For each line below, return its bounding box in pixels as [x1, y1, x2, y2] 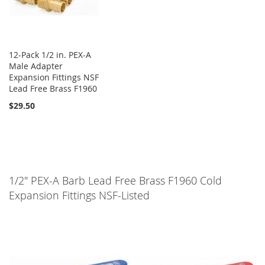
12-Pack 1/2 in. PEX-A [9, 49, 91, 61]
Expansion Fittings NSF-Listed [9, 188, 150, 203]
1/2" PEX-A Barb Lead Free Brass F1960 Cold [9, 173, 222, 188]
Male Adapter [9, 60, 63, 72]
